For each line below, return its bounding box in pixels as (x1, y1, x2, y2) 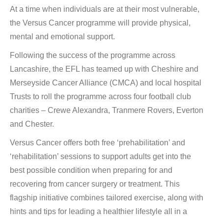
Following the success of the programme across (10, 51, 175, 59)
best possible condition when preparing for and (10, 165, 172, 174)
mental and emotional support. (10, 32, 115, 41)
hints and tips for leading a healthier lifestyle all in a (10, 207, 187, 216)
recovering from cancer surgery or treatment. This (10, 179, 180, 188)
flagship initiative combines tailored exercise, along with (10, 193, 203, 202)
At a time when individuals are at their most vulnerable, (10, 4, 199, 13)
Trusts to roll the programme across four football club (10, 92, 191, 101)
